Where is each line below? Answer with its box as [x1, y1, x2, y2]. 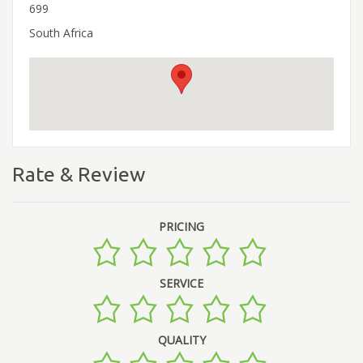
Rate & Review [12, 162, 145, 186]
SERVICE [160, 275, 203, 292]
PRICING [159, 219, 204, 235]
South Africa [29, 24, 93, 41]
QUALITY [157, 332, 206, 348]
